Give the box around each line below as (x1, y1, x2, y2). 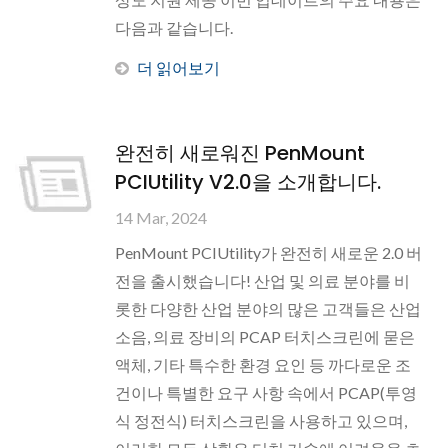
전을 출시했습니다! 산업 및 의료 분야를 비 (115, 271, 410, 290)
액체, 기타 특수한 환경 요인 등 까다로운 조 (115, 355, 411, 374)
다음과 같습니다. (115, 18, 233, 37)
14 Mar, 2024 (115, 208, 207, 227)
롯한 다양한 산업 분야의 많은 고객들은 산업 (115, 299, 421, 318)
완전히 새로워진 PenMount (115, 139, 365, 167)
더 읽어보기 (137, 58, 220, 77)
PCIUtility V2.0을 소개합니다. (115, 168, 381, 196)
